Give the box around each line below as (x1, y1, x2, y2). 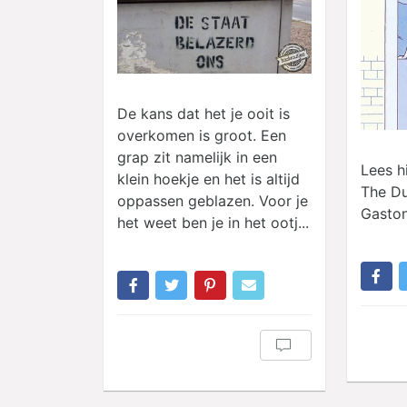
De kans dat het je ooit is (117, 104, 290, 123)
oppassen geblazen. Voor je (117, 191, 308, 210)
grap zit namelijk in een (117, 147, 277, 166)
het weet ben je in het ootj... (117, 213, 309, 232)
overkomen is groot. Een (117, 125, 286, 144)
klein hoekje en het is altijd (117, 169, 300, 188)
